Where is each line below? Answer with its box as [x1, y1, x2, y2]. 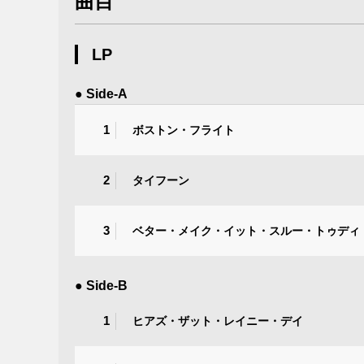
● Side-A [75, 87, 128, 102]
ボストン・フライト [132, 123, 235, 136]
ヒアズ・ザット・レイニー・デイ [132, 314, 303, 327]
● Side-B [75, 279, 128, 293]
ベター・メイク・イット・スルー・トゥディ [132, 223, 360, 237]
